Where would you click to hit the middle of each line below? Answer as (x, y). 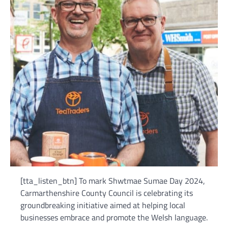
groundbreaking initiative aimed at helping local (103, 205)
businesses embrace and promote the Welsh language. (114, 218)
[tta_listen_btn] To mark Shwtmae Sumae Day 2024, (113, 181)
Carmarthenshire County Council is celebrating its (107, 193)
